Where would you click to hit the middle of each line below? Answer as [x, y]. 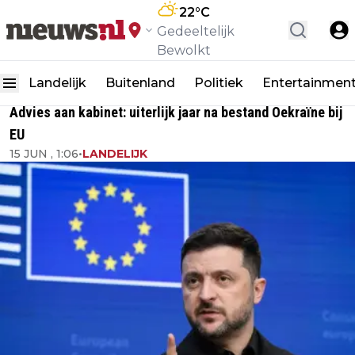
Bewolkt [184, 50]
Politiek [219, 83]
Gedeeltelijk [196, 31]
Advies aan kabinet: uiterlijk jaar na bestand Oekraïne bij [176, 112]
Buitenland [140, 83]
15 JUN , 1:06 [44, 154]
